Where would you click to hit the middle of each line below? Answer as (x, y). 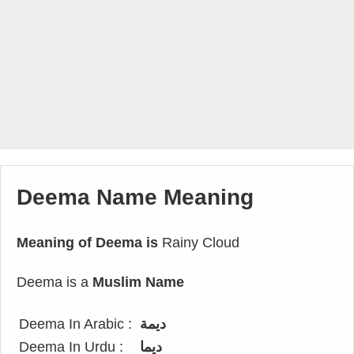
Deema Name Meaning (135, 197)
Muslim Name (138, 282)
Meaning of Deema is (87, 243)
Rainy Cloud (199, 243)
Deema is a (55, 282)
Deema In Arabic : (75, 324)
